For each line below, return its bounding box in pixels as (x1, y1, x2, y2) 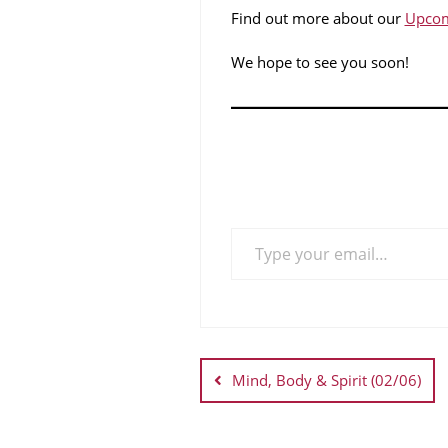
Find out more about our (230, 8, 405, 29)
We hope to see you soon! (230, 52, 409, 73)
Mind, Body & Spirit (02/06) (231, 370, 421, 391)
